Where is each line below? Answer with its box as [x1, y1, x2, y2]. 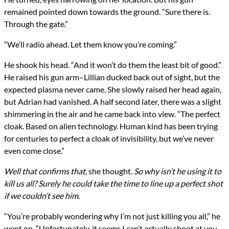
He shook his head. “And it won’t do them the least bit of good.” [4, 60, 221, 70]
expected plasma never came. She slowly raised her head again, [4, 84, 221, 95]
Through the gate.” [4, 19, 68, 29]
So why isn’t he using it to [134, 166, 221, 176]
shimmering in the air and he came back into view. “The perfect [4, 109, 220, 119]
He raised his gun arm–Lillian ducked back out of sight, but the [4, 72, 220, 82]
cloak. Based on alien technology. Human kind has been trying [4, 121, 218, 131]
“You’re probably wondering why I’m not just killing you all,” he [4, 211, 220, 221]
